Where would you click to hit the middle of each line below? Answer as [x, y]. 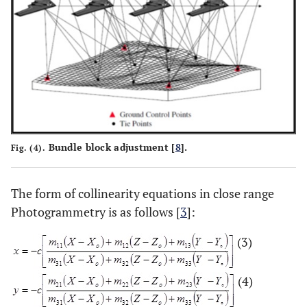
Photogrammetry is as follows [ [96, 212]
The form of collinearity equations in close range [143, 194]
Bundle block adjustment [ [110, 147]
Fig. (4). [28, 148]
